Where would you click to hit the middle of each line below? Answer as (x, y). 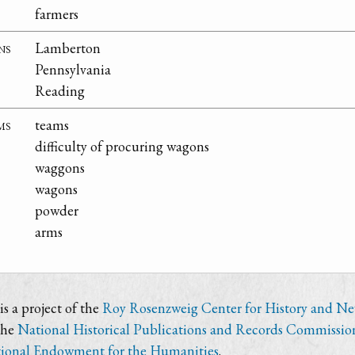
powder (57, 211)
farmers (57, 14)
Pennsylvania (73, 70)
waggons (60, 168)
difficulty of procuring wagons (122, 147)
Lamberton (68, 48)
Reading (60, 91)
